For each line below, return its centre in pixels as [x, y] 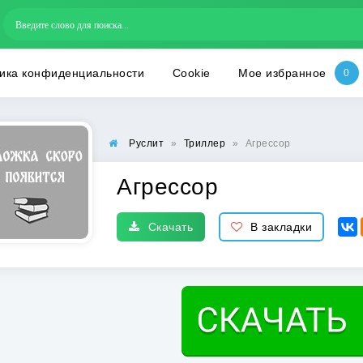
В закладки [281, 227]
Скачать [170, 227]
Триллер [204, 143]
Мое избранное [282, 73]
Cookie [191, 73]
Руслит [146, 143]
